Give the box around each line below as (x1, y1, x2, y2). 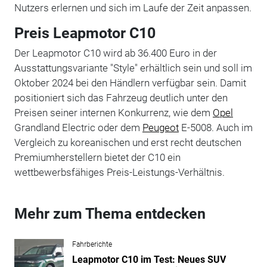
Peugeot (142, 121, 179, 133)
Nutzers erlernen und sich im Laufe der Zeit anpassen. (14, 1, 252, 14)
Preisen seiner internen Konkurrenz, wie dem (14, 106, 213, 119)
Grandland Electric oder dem (14, 121, 142, 133)
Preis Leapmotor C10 (14, 24, 156, 42)
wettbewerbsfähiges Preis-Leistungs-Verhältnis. (14, 166, 225, 178)
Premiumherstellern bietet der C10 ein (14, 151, 181, 163)
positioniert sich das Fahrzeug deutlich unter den (14, 91, 228, 104)
